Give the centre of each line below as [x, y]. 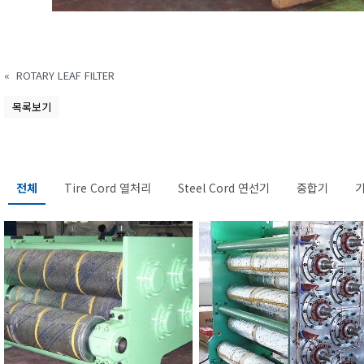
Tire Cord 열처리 [107, 188]
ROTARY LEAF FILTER [65, 75]
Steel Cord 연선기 [223, 188]
